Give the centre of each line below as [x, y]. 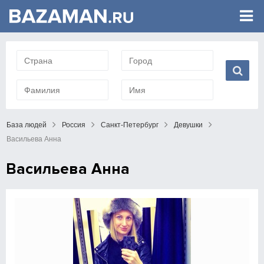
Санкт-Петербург [130, 125]
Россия [74, 125]
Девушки [188, 125]
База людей [27, 125]
